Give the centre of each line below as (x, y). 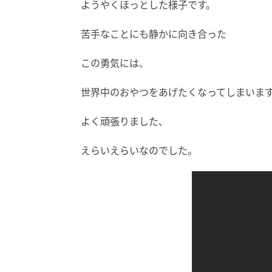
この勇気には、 (115, 63)
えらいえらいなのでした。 (139, 151)
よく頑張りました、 (124, 121)
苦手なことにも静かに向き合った (154, 34)
